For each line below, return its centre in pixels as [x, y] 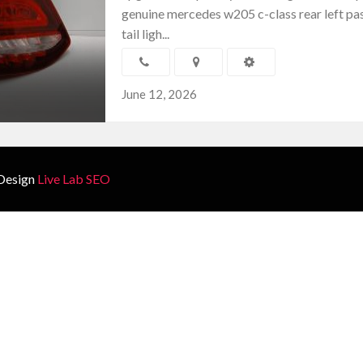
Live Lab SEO [74, 179]
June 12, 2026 [159, 94]
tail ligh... [145, 34]
